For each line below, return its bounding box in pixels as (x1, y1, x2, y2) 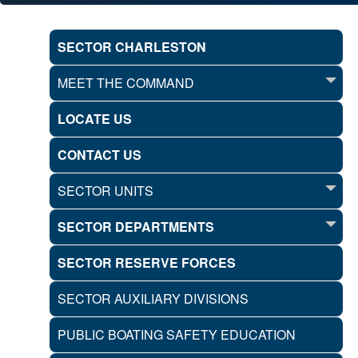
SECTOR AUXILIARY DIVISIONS (58, 289, 249, 308)
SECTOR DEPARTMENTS (58, 217, 214, 236)
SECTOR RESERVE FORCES (58, 253, 236, 272)
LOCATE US (58, 109, 132, 128)
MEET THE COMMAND (58, 74, 194, 92)
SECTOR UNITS (58, 181, 153, 200)
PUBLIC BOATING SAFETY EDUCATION (58, 325, 296, 344)
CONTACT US (58, 145, 141, 164)
